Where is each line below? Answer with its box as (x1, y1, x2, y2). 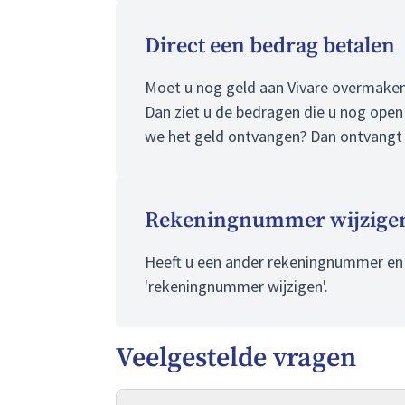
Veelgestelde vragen (116, 341, 356, 375)
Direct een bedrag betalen (145, 33, 395, 60)
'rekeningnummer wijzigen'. (145, 276, 328, 297)
